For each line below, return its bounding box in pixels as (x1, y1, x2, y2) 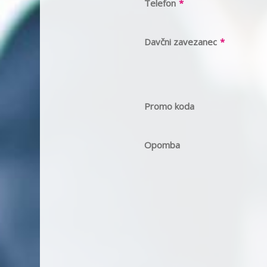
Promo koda (144, 100, 194, 112)
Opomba (144, 139, 180, 151)
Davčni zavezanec (144, 36, 217, 48)
